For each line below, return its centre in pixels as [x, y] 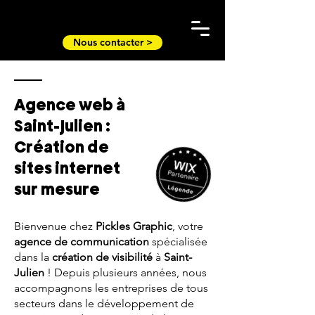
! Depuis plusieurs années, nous [126, 272]
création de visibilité [102, 257]
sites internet [67, 168]
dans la [33, 257]
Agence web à [70, 104]
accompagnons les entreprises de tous [111, 288]
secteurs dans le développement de [104, 303]
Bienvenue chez [55, 226]
